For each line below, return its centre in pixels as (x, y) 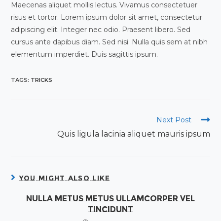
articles (28, 138)
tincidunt (110, 209)
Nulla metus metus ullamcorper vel (110, 199)
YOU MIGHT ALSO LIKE (65, 178)
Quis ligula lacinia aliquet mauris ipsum (133, 134)
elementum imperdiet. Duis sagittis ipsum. (85, 54)
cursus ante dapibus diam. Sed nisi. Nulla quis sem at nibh (110, 42)
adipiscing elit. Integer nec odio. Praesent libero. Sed (101, 30)
